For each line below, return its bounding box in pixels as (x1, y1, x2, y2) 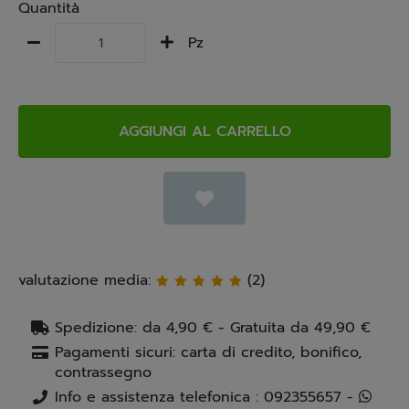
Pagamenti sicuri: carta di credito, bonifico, (55, 341, 362, 363)
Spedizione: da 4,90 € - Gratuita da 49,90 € (55, 317, 371, 339)
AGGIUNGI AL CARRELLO (118, 121, 291, 142)
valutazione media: (18, 269, 156, 291)
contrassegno (55, 362, 152, 383)
